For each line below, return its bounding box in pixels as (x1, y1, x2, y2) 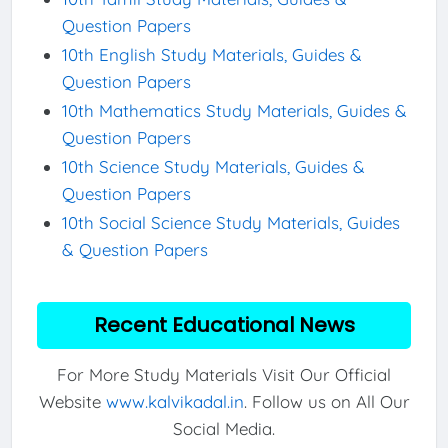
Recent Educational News (93, 310, 355, 339)
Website (38, 391, 106, 413)
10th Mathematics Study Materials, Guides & (61, 99, 407, 121)
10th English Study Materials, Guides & (61, 43, 362, 65)
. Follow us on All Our (243, 391, 410, 413)
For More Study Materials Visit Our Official (57, 364, 391, 386)
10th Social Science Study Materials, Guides (61, 211, 400, 233)
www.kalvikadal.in (105, 391, 244, 413)
